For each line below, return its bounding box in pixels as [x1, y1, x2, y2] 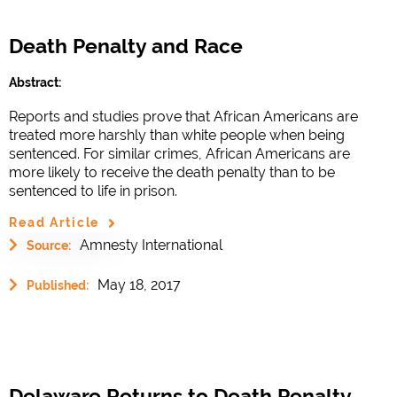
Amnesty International [80, 236, 222, 253]
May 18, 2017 [97, 276, 181, 293]
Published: [27, 277, 89, 292]
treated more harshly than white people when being [9, 126, 345, 144]
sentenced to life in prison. [9, 182, 177, 199]
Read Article [9, 215, 100, 230]
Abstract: [9, 74, 61, 90]
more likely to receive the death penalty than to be [9, 163, 335, 181]
